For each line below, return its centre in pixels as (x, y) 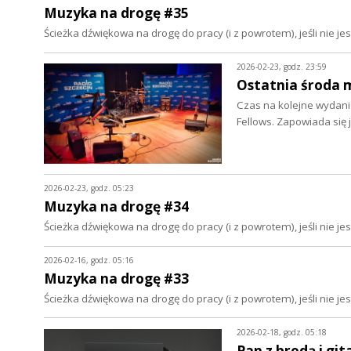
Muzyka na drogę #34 (116, 207)
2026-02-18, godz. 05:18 (281, 332)
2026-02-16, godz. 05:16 (89, 260)
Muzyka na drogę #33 (116, 278)
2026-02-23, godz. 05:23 (89, 188)
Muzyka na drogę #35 (116, 13)
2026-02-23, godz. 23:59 (281, 66)
